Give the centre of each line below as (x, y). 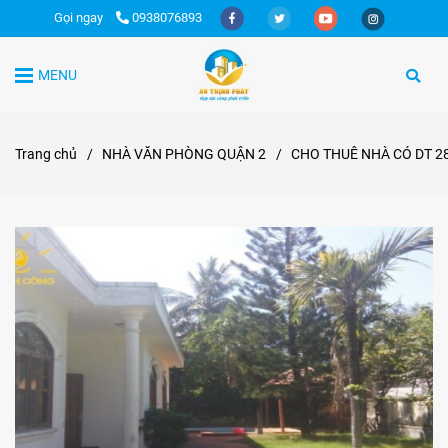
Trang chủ (46, 154)
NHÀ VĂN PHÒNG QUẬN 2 (184, 154)
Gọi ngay (78, 17)
